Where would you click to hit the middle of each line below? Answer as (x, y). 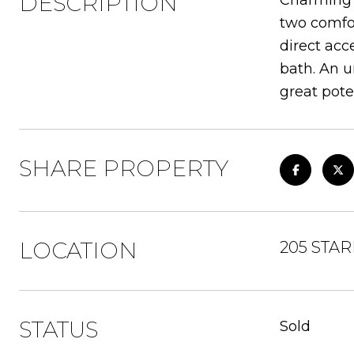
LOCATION (78, 250)
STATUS (58, 330)
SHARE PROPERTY (124, 168)
